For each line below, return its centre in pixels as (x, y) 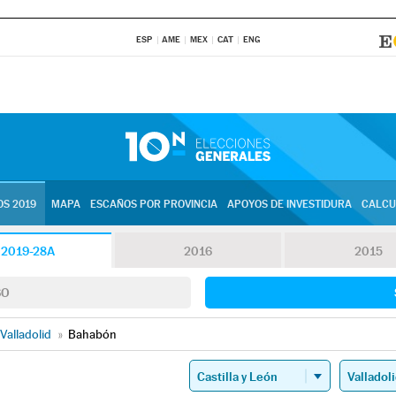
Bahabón (92, 334)
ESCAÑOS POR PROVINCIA (153, 204)
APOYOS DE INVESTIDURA (289, 204)
